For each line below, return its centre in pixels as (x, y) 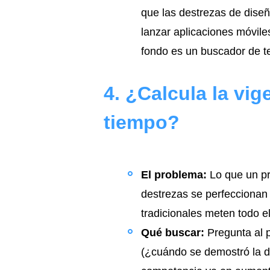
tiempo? (142, 122)
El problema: (174, 175)
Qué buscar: (173, 233)
